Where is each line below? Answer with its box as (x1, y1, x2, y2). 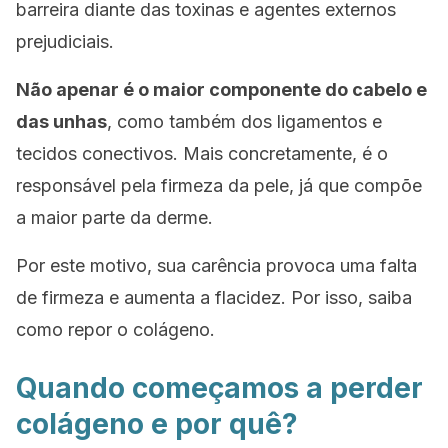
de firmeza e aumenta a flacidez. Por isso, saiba (16, 287, 412, 308)
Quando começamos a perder (16, 371, 423, 405)
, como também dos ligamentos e (107, 111, 382, 132)
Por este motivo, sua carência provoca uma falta (16, 255, 417, 276)
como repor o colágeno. (16, 319, 215, 340)
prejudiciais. (16, 31, 114, 52)
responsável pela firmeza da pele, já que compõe (16, 175, 422, 196)
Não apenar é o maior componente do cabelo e (16, 79, 427, 100)
